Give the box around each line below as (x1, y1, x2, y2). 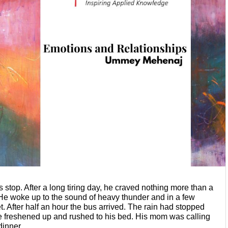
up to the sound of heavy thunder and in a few (32, 192, 195, 202)
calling (186, 212, 210, 221)
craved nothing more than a (115, 183, 213, 192)
